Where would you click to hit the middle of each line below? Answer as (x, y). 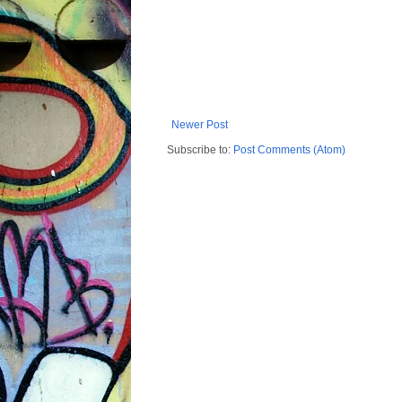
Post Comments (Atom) (289, 150)
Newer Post (200, 125)
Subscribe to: (200, 150)
